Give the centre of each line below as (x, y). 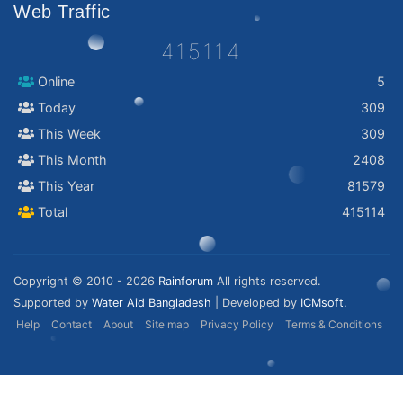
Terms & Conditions (334, 324)
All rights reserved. (267, 281)
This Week (67, 134)
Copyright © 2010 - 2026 (86, 281)
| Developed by (256, 303)
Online (54, 81)
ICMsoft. (324, 303)
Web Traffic (62, 12)
